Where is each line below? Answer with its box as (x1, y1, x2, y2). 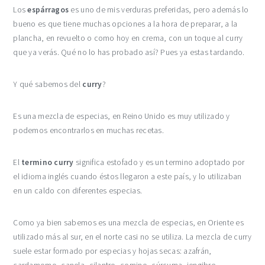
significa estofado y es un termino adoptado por (73, 157, 245, 167)
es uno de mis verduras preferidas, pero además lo (69, 4, 249, 15)
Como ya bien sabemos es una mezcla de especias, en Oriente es (13, 217, 244, 228)
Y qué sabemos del (13, 79, 83, 89)
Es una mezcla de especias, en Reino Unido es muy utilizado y (13, 111, 230, 121)
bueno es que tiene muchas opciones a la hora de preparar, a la (13, 18, 238, 29)
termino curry (21, 157, 74, 167)
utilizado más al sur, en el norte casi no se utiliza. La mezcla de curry (13, 231, 251, 242)
